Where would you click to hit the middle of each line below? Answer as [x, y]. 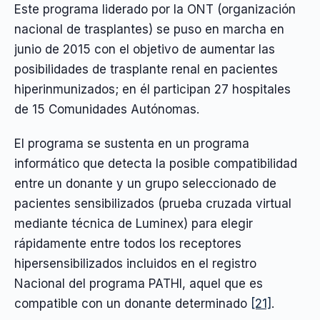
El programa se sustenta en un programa [132, 144]
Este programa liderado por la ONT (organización [155, 9]
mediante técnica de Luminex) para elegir [134, 224]
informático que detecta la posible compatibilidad [156, 164]
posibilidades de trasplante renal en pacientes [146, 69]
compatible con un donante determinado [132, 304]
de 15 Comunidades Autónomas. [107, 109]
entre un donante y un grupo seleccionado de [145, 184]
